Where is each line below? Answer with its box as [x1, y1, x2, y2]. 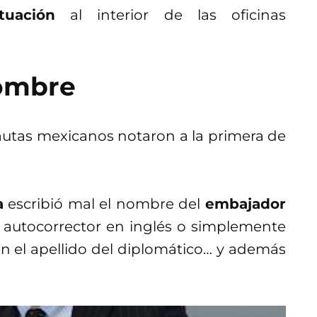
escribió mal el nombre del [3, 195, 206, 213]
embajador [205, 195, 287, 213]
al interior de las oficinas [55, 6, 286, 24]
